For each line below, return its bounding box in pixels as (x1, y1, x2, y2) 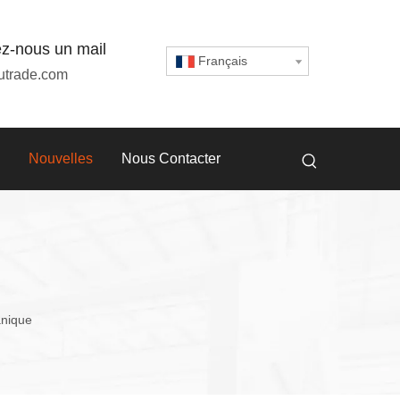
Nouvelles (29, 151, 93, 166)
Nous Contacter (121, 151, 221, 166)
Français (198, 54, 247, 68)
